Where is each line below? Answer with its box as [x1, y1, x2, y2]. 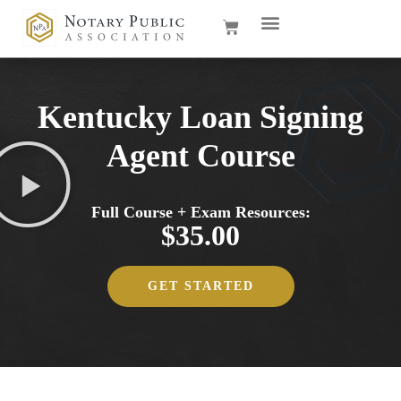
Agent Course [106, 137, 295, 174]
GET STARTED [147, 278, 254, 293]
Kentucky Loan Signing [38, 98, 363, 135]
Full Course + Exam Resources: [90, 202, 311, 221]
